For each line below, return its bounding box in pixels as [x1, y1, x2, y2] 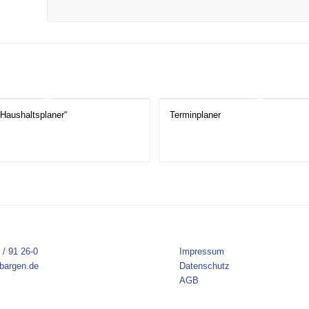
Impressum [179, 246, 225, 257]
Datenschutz [179, 261, 230, 272]
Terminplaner [170, 110, 221, 121]
